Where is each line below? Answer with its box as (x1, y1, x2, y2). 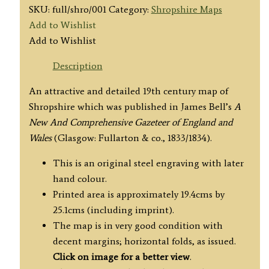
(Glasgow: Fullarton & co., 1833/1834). (51, 131, 212, 144)
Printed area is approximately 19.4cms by (52, 188, 225, 200)
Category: (108, 3, 151, 15)
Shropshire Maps (151, 3, 222, 15)
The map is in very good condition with (52, 219, 223, 231)
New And (28, 116, 67, 128)
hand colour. (52, 172, 107, 184)
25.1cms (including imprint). (52, 204, 174, 216)
